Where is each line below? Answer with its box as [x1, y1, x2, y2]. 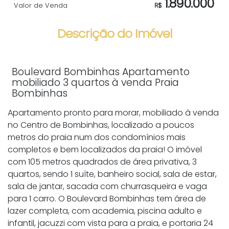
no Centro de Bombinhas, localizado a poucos [8, 119, 194, 131]
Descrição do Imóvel [57, 25, 172, 42]
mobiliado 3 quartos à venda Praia [12, 76, 179, 90]
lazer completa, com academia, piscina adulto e [8, 205, 202, 217]
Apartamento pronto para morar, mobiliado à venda [8, 107, 219, 119]
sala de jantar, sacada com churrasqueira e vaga [8, 180, 207, 193]
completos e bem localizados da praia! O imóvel [8, 144, 202, 156]
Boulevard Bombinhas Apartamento [12, 65, 190, 79]
